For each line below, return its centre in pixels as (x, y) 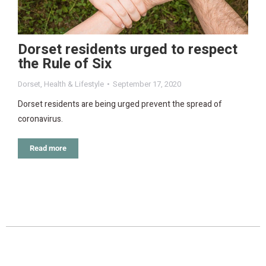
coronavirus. (40, 119)
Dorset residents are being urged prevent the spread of (120, 104)
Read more (48, 148)
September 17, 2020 (147, 84)
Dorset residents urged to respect (128, 50)
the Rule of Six (65, 64)
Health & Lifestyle (74, 84)
